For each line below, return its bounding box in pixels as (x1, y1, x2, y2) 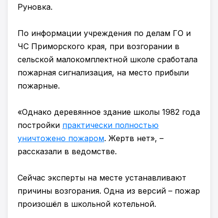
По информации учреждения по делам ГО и (18, 28, 191, 38)
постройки (18, 120, 62, 130)
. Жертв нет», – (104, 133, 163, 143)
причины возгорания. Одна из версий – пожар (18, 186, 200, 196)
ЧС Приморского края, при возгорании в (18, 41, 180, 51)
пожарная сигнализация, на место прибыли (18, 68, 189, 77)
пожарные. (18, 81, 60, 91)
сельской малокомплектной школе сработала (18, 54, 198, 64)
